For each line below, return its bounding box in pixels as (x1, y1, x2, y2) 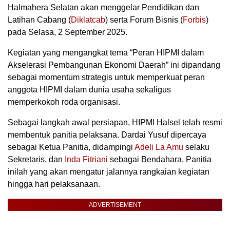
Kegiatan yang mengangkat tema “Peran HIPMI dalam (8, 48, 204, 57)
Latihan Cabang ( (8, 15, 71, 25)
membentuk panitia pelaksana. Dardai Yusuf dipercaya (8, 130, 206, 140)
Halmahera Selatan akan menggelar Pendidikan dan (8, 3, 199, 12)
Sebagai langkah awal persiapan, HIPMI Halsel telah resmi (8, 118, 222, 127)
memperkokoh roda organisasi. (8, 98, 120, 107)
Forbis (183, 15, 206, 25)
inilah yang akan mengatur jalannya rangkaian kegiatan (8, 167, 209, 177)
